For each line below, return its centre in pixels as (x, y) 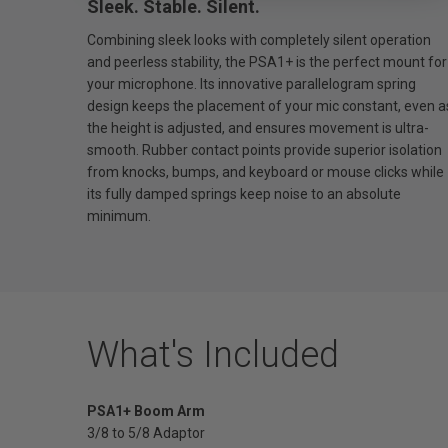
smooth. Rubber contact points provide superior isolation (264, 149)
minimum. (120, 215)
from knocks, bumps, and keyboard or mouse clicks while (265, 171)
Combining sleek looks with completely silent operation (259, 39)
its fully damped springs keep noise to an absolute (244, 193)
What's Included (213, 354)
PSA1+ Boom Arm (146, 410)
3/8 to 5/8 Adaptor (146, 432)
